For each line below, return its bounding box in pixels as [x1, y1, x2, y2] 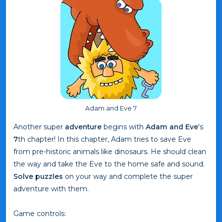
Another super [13, 122, 65, 131]
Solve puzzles [13, 171, 63, 181]
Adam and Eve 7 [85, 104, 137, 112]
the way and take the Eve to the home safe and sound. [13, 159, 205, 168]
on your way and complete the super [63, 171, 193, 181]
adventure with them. [13, 184, 89, 193]
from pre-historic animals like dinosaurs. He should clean [13, 147, 206, 156]
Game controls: [13, 209, 66, 218]
